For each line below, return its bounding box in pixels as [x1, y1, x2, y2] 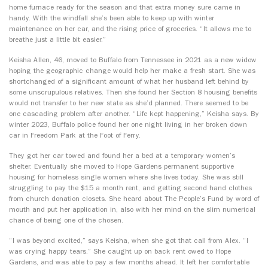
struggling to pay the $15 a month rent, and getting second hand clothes [9, 184, 252, 193]
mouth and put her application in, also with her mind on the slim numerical [9, 205, 255, 214]
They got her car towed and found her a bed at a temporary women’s [9, 151, 235, 160]
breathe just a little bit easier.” [9, 35, 106, 44]
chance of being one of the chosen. [9, 216, 123, 225]
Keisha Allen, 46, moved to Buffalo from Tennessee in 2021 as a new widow [9, 56, 257, 65]
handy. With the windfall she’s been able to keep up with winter [9, 14, 214, 23]
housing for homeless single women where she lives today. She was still [9, 173, 243, 182]
